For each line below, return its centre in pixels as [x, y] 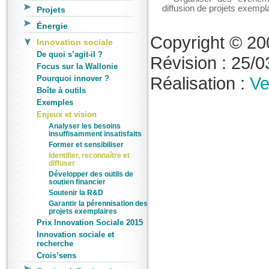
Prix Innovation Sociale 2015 [90, 222]
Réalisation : [200, 83]
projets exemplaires [83, 211]
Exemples [55, 102]
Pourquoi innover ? [73, 78]
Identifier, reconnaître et [89, 155]
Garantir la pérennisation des [98, 203]
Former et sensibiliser [86, 144]
